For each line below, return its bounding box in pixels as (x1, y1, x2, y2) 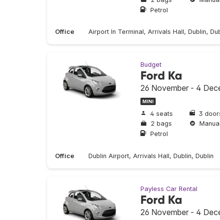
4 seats (150, 110, 173, 117)
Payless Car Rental (140, 185, 197, 192)
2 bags (151, 120, 172, 128)
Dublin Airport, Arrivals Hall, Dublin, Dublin (88, 152, 214, 160)
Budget (140, 61, 162, 69)
